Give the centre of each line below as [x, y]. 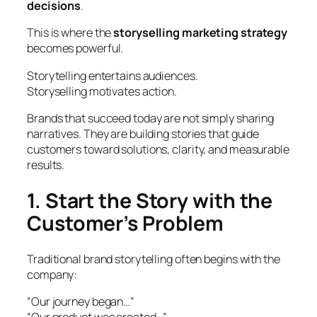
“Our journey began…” [81, 302]
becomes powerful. [75, 48]
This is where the [70, 33]
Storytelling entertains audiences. [113, 75]
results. [46, 165]
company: [52, 275]
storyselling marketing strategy [201, 33]
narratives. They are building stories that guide [143, 133]
